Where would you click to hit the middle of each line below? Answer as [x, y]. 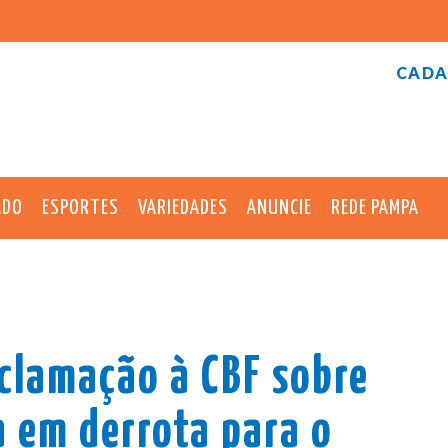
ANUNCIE [279, 207]
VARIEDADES [183, 207]
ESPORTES [80, 207]
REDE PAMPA [375, 207]
